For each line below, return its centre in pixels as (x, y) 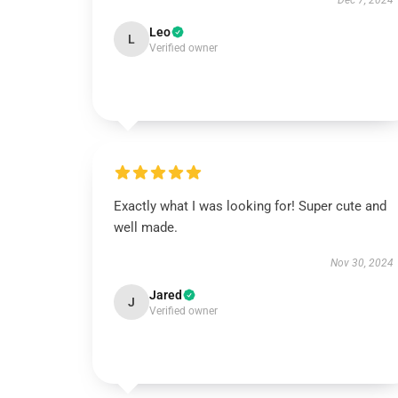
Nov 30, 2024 (362, 263)
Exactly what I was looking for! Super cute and (250, 206)
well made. (146, 227)
